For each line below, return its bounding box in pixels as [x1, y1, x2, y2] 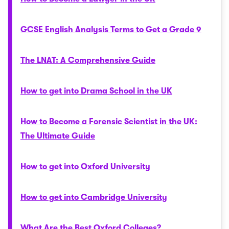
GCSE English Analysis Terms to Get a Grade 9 [20, 25, 201, 34]
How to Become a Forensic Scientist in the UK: [20, 117, 197, 126]
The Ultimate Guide [20, 131, 95, 141]
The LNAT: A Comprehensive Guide [20, 56, 155, 65]
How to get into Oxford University [20, 162, 150, 171]
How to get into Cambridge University [20, 193, 167, 202]
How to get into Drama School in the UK [20, 86, 172, 96]
